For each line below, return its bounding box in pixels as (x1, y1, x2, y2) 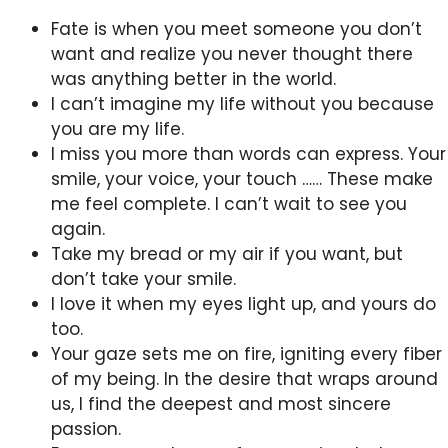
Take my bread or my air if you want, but (51, 242, 403, 267)
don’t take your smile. (51, 267, 236, 292)
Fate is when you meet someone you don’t (51, 17, 422, 42)
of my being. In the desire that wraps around (51, 367, 438, 392)
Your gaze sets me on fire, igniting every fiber (51, 342, 442, 367)
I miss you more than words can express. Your (51, 142, 446, 167)
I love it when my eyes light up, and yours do (51, 292, 436, 317)
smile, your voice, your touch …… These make (51, 167, 433, 192)
